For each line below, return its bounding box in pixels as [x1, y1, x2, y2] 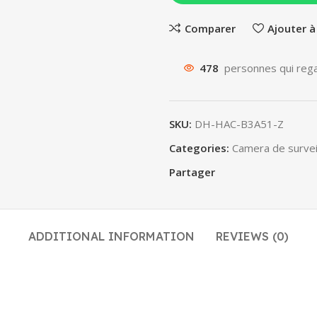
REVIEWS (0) [216, 229, 289, 243]
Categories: [169, 141, 229, 155]
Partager [169, 165, 215, 179]
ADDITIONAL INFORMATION [28, 229, 195, 243]
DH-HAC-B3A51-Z [195, 117, 284, 131]
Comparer [184, 21, 236, 35]
